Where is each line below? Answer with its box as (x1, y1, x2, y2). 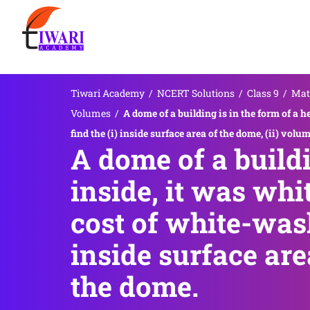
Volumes (71, 107, 111, 120)
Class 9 (247, 86, 279, 100)
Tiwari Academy (71, 86, 145, 100)
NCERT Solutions (157, 86, 235, 100)
